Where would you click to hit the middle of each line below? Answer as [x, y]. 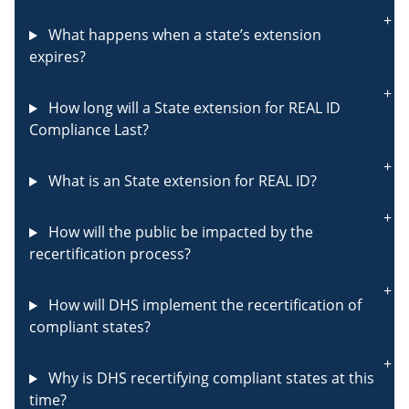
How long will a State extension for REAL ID [192, 108]
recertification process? [110, 254]
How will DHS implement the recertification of [203, 305]
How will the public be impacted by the [178, 232]
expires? [58, 57]
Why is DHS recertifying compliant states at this [209, 378]
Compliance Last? [89, 130]
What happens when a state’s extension [183, 35]
